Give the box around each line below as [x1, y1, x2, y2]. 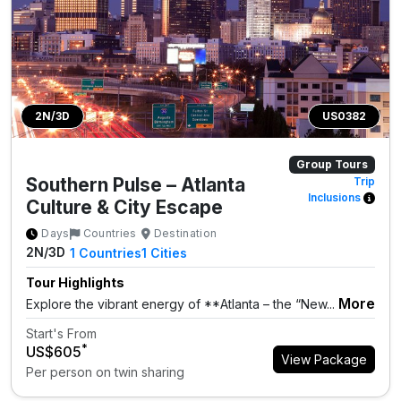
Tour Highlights [26, 275, 124, 291]
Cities [149, 245, 187, 261]
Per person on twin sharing [26, 364, 184, 380]
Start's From [26, 326, 97, 342]
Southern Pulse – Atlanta [26, 174, 245, 197]
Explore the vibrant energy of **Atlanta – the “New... [26, 295, 335, 311]
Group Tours [296, 158, 369, 172]
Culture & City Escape [26, 196, 223, 219]
